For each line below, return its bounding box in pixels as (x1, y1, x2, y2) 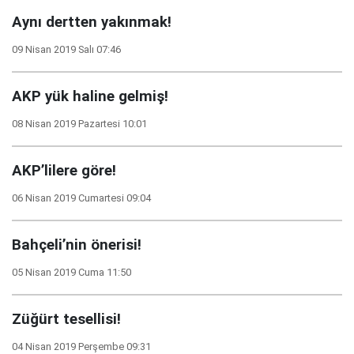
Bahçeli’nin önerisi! (12, 236, 141, 254)
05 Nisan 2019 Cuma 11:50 (12, 266, 131, 278)
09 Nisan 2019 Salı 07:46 (12, 43, 121, 55)
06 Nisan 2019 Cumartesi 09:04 (12, 192, 151, 204)
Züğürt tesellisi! (12, 311, 121, 328)
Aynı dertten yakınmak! (12, 13, 171, 31)
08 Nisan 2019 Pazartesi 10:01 (12, 118, 147, 130)
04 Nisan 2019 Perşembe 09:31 (12, 341, 151, 352)
